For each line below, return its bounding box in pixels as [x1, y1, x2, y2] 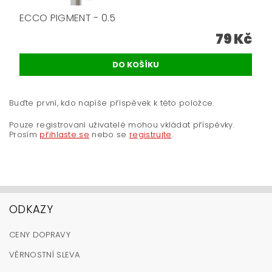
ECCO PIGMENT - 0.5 [19, 11, 116, 25]
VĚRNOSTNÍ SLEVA [9, 249, 80, 261]
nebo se [89, 129, 129, 141]
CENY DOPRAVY [9, 229, 70, 241]
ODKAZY [9, 202, 53, 217]
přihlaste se [39, 129, 90, 141]
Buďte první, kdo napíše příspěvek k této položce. [9, 97, 214, 109]
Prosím [9, 129, 40, 141]
